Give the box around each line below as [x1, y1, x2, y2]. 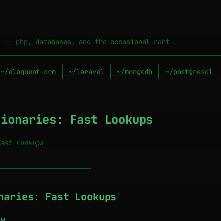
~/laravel [69, 67, 104, 76]
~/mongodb [117, 67, 152, 76]
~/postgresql [165, 67, 213, 76]
